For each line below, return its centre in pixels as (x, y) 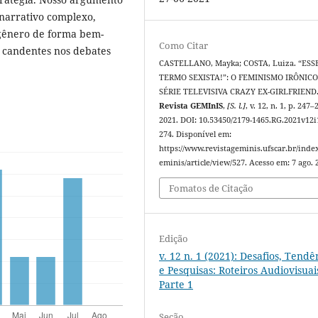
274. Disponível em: (196, 135)
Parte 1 (176, 284)
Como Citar (184, 46)
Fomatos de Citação (212, 188)
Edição (174, 238)
